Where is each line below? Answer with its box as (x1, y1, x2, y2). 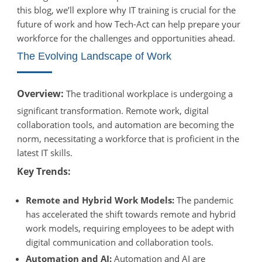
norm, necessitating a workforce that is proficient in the (16, 132, 239, 144)
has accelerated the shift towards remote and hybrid (25, 208, 236, 220)
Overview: (16, 87, 64, 100)
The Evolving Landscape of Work (16, 50, 171, 62)
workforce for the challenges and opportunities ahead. (16, 32, 235, 44)
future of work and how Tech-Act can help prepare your (16, 18, 240, 30)
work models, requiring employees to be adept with (25, 222, 234, 234)
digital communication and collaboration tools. (25, 236, 213, 248)
